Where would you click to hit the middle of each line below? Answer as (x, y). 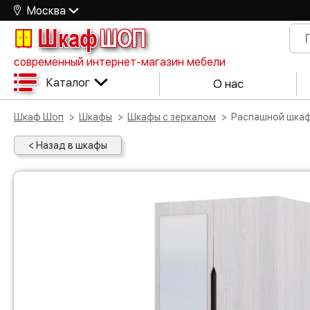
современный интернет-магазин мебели (120, 62)
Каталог (68, 82)
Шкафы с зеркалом (176, 117)
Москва (46, 10)
